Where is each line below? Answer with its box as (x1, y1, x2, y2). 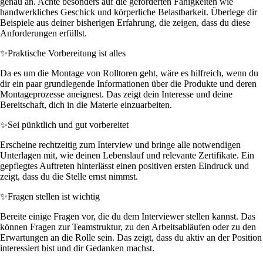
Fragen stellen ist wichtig (8, 191, 100, 201)
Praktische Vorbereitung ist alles (8, 48, 126, 58)
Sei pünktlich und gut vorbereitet (8, 119, 129, 130)
